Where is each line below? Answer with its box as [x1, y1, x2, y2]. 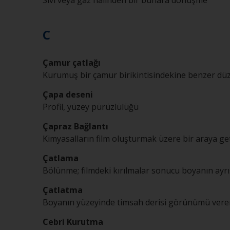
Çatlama [43, 152, 79, 164]
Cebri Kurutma [43, 216, 105, 227]
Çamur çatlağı [43, 57, 101, 68]
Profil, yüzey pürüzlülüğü [43, 101, 139, 112]
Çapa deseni [43, 89, 93, 100]
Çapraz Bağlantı [43, 121, 108, 132]
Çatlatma [43, 184, 83, 196]
